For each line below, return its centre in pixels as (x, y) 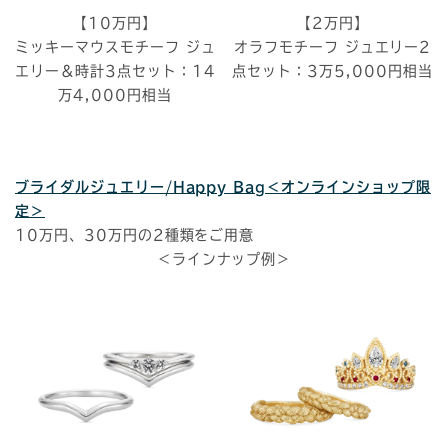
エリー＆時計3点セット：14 (115, 71)
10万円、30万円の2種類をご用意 (135, 235)
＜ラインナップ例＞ (224, 259)
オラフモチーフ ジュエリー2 (332, 47)
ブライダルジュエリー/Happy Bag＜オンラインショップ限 (223, 187)
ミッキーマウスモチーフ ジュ (115, 47)
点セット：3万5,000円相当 (332, 71)
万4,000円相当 (115, 95)
